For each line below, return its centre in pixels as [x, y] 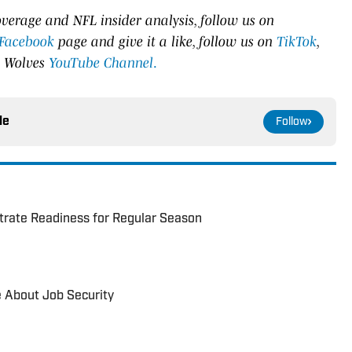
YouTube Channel [101, 62]
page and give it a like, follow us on [165, 41]
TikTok [297, 41]
